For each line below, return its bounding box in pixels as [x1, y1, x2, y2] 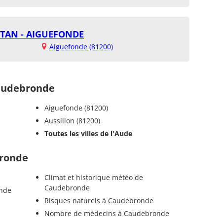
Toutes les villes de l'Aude [44, 128, 132, 138]
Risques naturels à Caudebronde [44, 195, 153, 205]
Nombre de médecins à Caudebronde [44, 208, 169, 218]
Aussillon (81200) [44, 115, 100, 125]
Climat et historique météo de [44, 172, 143, 182]
